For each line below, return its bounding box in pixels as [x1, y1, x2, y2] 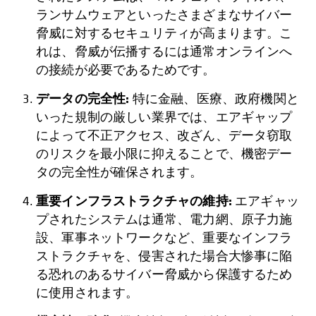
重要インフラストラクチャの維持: [36, 192, 232, 210]
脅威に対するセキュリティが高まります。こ [36, 25, 293, 42]
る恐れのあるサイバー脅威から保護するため [36, 266, 293, 283]
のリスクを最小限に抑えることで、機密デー [36, 145, 293, 162]
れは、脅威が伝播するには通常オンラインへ [36, 43, 293, 60]
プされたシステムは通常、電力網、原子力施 [36, 211, 293, 228]
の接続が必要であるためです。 [36, 61, 216, 78]
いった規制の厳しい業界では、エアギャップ [36, 109, 293, 126]
